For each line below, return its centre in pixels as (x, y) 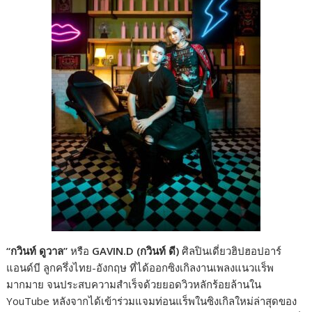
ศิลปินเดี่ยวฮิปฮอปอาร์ (231, 251)
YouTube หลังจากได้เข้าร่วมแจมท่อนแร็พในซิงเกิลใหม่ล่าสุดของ (152, 301)
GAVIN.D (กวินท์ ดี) (136, 251)
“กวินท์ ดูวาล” (37, 251)
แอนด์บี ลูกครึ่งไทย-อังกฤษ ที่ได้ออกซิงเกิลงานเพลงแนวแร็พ (140, 268)
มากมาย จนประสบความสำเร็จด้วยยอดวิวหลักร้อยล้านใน (134, 284)
